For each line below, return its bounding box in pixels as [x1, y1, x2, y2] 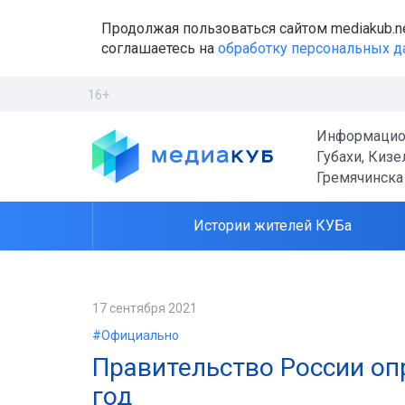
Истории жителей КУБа [193, 217, 352, 234]
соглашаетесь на [101, 39, 218, 57]
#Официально [92, 328, 179, 343]
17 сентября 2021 [92, 301, 197, 316]
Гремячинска [316, 168, 403, 186]
